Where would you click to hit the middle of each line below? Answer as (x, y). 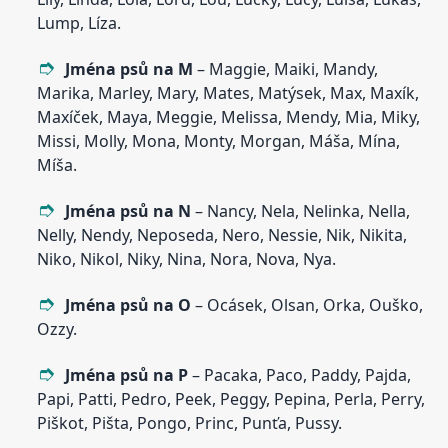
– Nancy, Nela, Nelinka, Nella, (303, 211)
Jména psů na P (127, 375)
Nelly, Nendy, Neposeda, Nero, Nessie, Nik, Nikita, (222, 235)
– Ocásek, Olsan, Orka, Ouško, (309, 305)
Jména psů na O (130, 305)
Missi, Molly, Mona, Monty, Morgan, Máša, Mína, (219, 141)
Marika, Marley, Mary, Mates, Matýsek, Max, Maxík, (228, 93)
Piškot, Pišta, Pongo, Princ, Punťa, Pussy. (190, 423)
